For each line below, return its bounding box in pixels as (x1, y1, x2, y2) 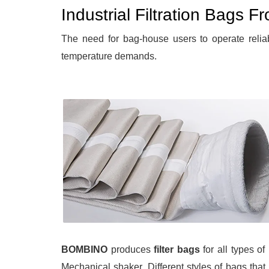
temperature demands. (61, 50, 157, 61)
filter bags (154, 244, 200, 255)
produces (107, 244, 154, 255)
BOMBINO (61, 244, 107, 255)
